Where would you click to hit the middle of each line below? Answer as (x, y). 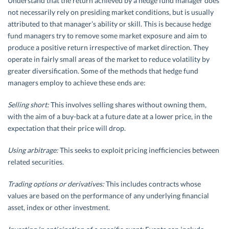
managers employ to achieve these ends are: (77, 83)
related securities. (36, 162)
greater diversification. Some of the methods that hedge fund (103, 71)
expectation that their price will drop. (67, 128)
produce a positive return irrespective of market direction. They (108, 47)
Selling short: (28, 105)
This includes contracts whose (153, 184)
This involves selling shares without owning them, (128, 105)
